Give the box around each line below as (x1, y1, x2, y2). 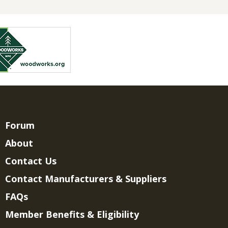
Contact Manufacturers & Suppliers (5, 173, 166, 185)
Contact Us (5, 155, 56, 167)
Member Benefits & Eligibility (5, 208, 139, 221)
